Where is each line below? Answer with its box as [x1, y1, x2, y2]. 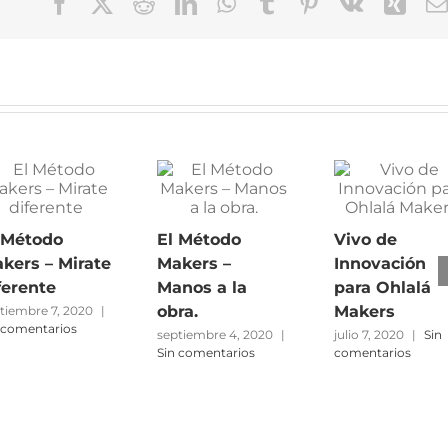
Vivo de [334, 229, 398, 249]
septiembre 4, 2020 [156, 327, 273, 343]
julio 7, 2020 [334, 327, 405, 343]
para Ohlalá [334, 277, 432, 297]
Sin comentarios [156, 345, 255, 361]
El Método [156, 229, 241, 249]
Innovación [334, 253, 427, 273]
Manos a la [156, 277, 247, 297]
